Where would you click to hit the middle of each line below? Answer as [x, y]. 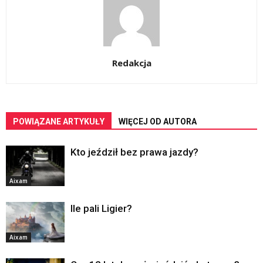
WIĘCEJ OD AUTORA [158, 122]
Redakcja [131, 63]
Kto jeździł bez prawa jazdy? [134, 152]
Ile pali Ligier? [101, 208]
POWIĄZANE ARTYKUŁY [59, 122]
